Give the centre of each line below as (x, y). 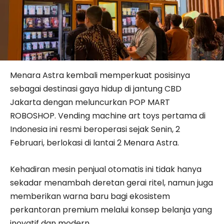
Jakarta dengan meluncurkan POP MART (90, 102)
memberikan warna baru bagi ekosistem (90, 196)
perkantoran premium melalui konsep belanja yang (111, 209)
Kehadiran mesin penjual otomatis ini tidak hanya (106, 169)
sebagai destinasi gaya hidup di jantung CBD (96, 88)
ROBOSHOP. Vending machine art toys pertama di (108, 115)
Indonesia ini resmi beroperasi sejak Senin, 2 (95, 129)
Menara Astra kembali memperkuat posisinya (100, 75)
